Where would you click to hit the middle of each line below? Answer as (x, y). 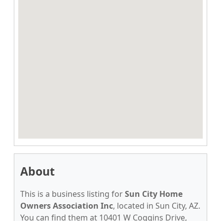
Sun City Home (154, 194)
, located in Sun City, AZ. (157, 206)
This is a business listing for (73, 194)
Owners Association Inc (67, 206)
